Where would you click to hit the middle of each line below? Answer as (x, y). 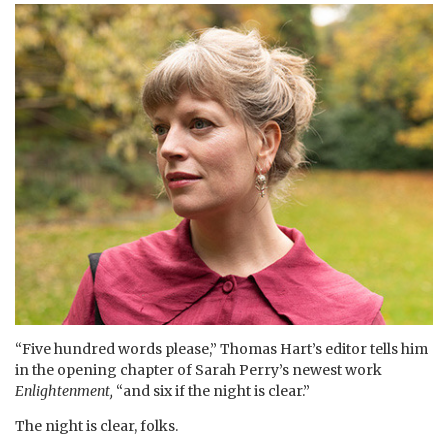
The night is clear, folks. (98, 425)
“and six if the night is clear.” (211, 390)
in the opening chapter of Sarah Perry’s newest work (198, 369)
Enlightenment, (64, 390)
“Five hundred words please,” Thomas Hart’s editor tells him (221, 348)
